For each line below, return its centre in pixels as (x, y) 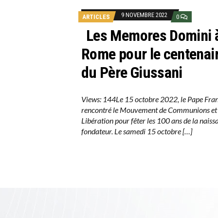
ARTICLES (96, 17)
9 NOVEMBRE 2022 (144, 15)
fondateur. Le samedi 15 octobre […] (136, 131)
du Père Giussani (132, 73)
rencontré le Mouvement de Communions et (149, 110)
